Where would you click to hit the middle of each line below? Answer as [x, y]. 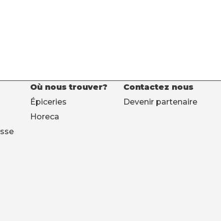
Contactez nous [158, 87]
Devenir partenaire [160, 102]
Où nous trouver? [69, 87]
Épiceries [48, 102]
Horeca [44, 117]
